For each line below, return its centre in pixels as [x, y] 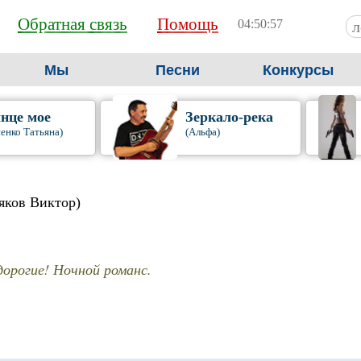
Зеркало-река [229, 117]
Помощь [188, 24]
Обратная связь [73, 24]
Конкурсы [298, 70]
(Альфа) [202, 132]
